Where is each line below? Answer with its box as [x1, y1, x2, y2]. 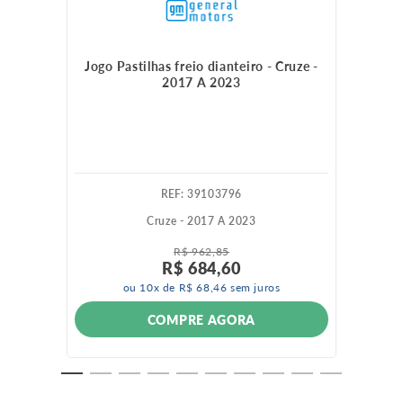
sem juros [227, 281, 281, 295]
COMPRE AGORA [147, 311, 256, 327]
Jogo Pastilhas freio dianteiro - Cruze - [85, 58, 318, 74]
